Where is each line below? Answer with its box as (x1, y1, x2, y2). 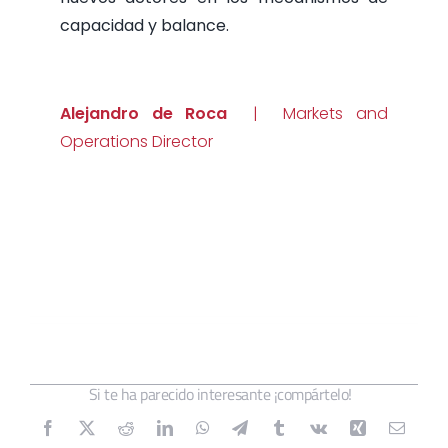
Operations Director (59, 129, 213, 153)
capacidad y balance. (59, 13, 229, 37)
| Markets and (240, 101, 389, 125)
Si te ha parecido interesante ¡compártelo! (88, 381, 352, 406)
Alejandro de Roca (59, 101, 241, 125)
